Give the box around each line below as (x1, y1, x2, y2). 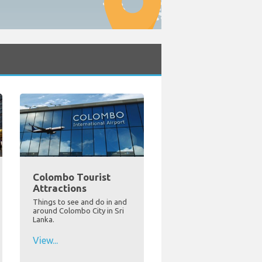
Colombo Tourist (32, 171, 111, 183)
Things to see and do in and (32, 198, 127, 206)
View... (32, 235, 58, 246)
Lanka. (32, 215, 54, 224)
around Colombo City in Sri (32, 206, 124, 215)
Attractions (32, 182, 87, 194)
